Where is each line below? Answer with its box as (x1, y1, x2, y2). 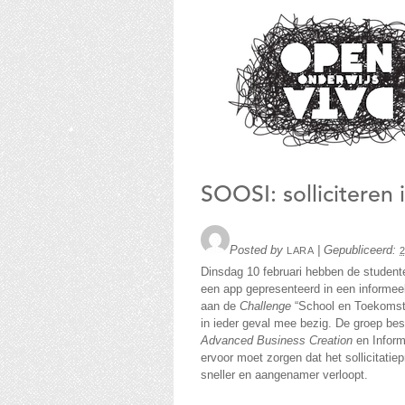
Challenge (240, 299, 291, 313)
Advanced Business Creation (201, 334, 353, 347)
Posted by (230, 243, 287, 257)
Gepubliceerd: (324, 243, 400, 257)
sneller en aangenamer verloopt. (201, 368, 368, 381)
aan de (201, 299, 240, 313)
